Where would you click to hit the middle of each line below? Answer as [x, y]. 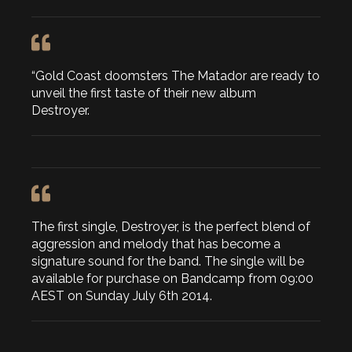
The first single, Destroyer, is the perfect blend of [171, 227]
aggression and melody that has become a [156, 244]
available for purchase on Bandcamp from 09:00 [172, 279]
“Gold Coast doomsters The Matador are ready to [176, 76]
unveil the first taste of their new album [144, 93]
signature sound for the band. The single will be [168, 262]
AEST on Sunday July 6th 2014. [122, 296]
